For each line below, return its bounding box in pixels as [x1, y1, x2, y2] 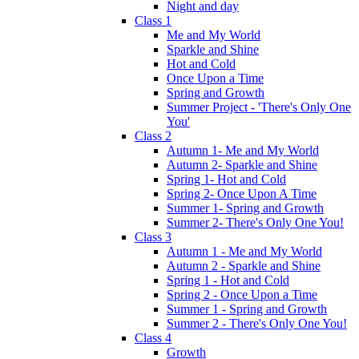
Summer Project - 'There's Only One [167, 99, 351, 114]
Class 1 [135, 13, 171, 27]
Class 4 [135, 330, 171, 345]
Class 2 [135, 128, 171, 143]
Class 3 [135, 229, 171, 244]
